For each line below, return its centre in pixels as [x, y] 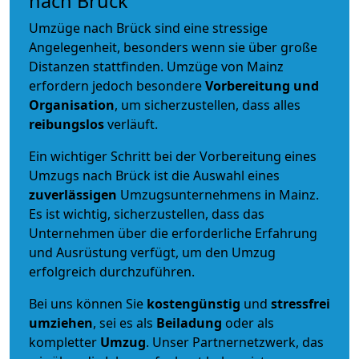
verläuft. [131, 124]
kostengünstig [194, 303]
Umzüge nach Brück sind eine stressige [148, 28]
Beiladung [189, 323]
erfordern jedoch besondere [117, 85]
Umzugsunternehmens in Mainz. [220, 194]
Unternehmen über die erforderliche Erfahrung [173, 233]
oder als [248, 323]
